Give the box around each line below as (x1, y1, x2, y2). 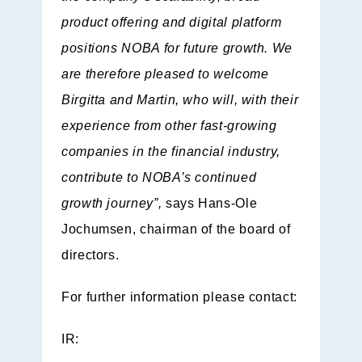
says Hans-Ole (165, 196, 258, 211)
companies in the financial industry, (61, 145, 281, 159)
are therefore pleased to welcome (61, 67, 269, 82)
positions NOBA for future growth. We (61, 41, 293, 56)
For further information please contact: (61, 290, 297, 305)
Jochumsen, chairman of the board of (61, 222, 291, 237)
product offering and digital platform (61, 15, 282, 30)
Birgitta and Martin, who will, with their (61, 93, 299, 107)
